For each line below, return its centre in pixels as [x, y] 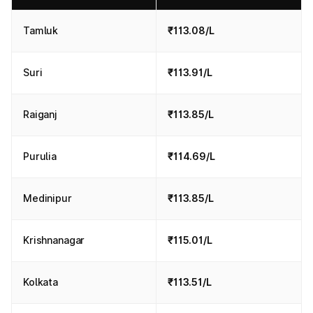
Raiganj [41, 114]
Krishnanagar [54, 240]
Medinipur [48, 198]
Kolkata [41, 282]
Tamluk [41, 30]
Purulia [40, 156]
